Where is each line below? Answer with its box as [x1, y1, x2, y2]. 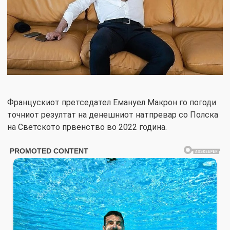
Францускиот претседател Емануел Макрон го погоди [7, 98, 216, 108]
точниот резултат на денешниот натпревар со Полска [7, 110, 218, 120]
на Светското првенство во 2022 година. [7, 122, 167, 132]
